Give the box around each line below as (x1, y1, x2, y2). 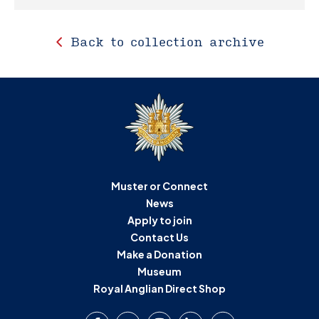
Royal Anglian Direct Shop (93, 281, 226, 295)
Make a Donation (117, 247, 202, 261)
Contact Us (130, 230, 189, 244)
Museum (137, 264, 182, 278)
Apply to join (127, 213, 192, 226)
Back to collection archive (70, 31, 264, 51)
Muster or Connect (111, 179, 208, 192)
